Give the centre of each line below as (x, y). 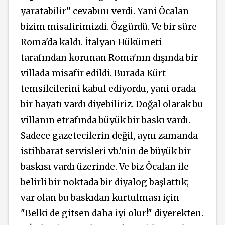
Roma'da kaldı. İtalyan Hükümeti (91, 42)
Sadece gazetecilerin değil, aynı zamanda (109, 135)
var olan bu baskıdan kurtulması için (100, 198)
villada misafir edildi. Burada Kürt (93, 73)
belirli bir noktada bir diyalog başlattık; (105, 182)
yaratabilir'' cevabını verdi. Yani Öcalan (105, 11)
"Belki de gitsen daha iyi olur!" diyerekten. (112, 213)
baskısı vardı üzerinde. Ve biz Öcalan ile (105, 166)
